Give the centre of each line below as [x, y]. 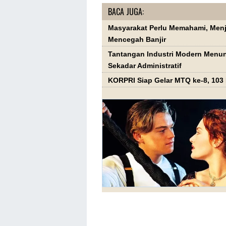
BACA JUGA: [126, 11]
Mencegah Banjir [137, 39]
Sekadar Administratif [145, 66]
